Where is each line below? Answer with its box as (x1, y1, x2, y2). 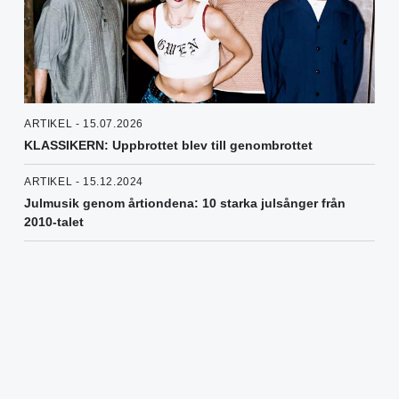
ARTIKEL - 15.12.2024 (24, 175, 143, 189)
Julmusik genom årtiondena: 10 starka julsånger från (24, 196, 346, 211)
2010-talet (24, 215, 84, 230)
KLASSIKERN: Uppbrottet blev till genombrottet (24, 138, 313, 153)
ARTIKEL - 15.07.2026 (24, 118, 143, 131)
